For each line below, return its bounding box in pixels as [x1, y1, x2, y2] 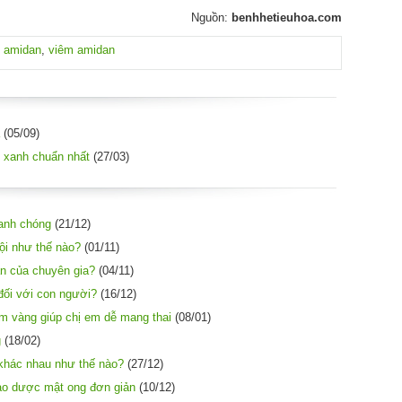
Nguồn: [190, 10, 232, 24]
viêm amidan [48, 42, 115, 57]
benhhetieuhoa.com [231, 10, 342, 24]
